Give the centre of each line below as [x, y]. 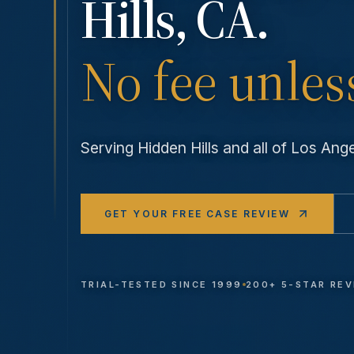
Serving [109, 148]
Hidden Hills [178, 148]
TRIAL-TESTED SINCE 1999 [162, 285]
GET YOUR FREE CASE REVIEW [197, 213]
